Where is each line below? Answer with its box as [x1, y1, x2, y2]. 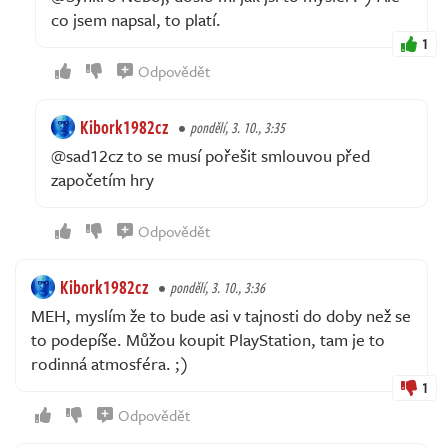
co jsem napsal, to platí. [51, 6, 221, 32]
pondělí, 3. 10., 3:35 [190, 116, 285, 138]
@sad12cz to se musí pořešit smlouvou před [51, 142, 370, 168]
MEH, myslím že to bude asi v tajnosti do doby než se [31, 302, 411, 328]
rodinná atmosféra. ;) [31, 350, 189, 376]
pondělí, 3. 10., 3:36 [170, 276, 265, 298]
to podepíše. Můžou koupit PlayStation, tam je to [31, 326, 385, 352]
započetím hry [51, 166, 154, 192]
